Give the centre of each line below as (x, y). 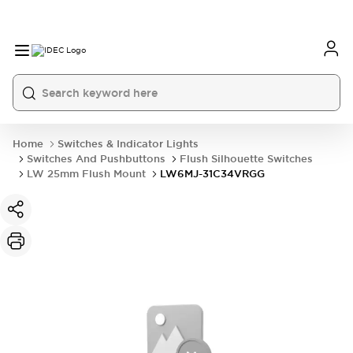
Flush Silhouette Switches (246, 159)
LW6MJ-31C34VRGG (212, 174)
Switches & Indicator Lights (128, 144)
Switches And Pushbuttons (96, 159)
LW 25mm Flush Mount (86, 174)
